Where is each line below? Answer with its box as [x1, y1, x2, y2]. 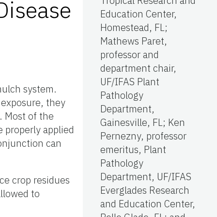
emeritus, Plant [100, 142, 166, 156]
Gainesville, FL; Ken [100, 115, 185, 129]
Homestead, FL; [100, 20, 168, 34]
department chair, [100, 61, 176, 75]
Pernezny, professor [100, 129, 186, 142]
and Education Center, [100, 197, 195, 210]
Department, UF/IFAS [100, 170, 191, 183]
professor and [100, 47, 159, 61]
